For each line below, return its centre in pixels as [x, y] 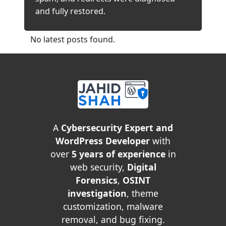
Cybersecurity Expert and [117, 128]
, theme [143, 193]
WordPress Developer [103, 141]
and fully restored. [70, 11]
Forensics [97, 180]
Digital [142, 167]
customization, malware [113, 206]
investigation [97, 193]
